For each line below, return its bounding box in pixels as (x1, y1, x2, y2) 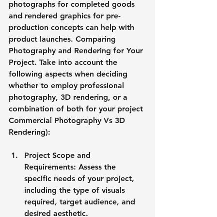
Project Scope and (24, 150, 93, 160)
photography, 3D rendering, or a (9, 92, 130, 102)
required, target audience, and (24, 197, 138, 206)
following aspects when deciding (9, 69, 130, 78)
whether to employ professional (9, 80, 126, 90)
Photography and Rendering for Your (9, 46, 145, 55)
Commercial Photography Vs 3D (9, 115, 127, 125)
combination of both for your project (9, 104, 145, 113)
